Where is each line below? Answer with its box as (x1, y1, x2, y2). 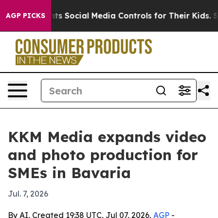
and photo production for (8, 145, 198, 164)
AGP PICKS (6, 11, 45, 20)
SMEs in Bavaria (8, 163, 131, 182)
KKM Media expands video (8, 127, 206, 146)
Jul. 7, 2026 (8, 189, 48, 199)
